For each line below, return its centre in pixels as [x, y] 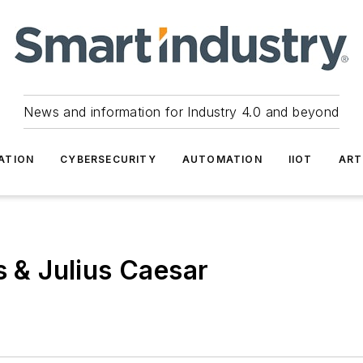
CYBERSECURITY [108, 159]
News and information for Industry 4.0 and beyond [181, 112]
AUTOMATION [222, 159]
